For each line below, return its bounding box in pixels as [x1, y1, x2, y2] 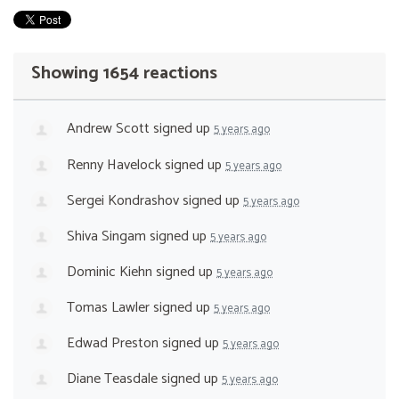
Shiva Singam [67, 224, 146, 248]
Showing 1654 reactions [31, 59, 217, 89]
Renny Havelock [67, 152, 161, 177]
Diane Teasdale [67, 367, 158, 392]
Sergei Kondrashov [67, 188, 179, 213]
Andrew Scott [67, 117, 150, 142]
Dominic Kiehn [67, 259, 152, 284]
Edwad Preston [67, 331, 159, 356]
